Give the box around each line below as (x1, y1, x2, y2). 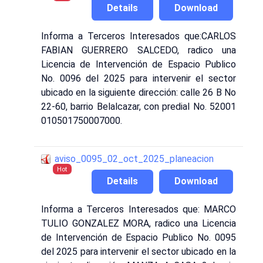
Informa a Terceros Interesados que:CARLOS (41, 30, 236, 42)
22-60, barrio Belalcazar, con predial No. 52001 (41, 100, 236, 112)
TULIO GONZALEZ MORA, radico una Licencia (41, 218, 236, 230)
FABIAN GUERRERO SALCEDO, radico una (41, 44, 236, 56)
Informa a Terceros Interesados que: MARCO (41, 204, 236, 215)
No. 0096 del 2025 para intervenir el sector (41, 72, 236, 84)
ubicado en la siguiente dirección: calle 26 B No (41, 86, 236, 98)
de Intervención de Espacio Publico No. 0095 (41, 232, 236, 244)
